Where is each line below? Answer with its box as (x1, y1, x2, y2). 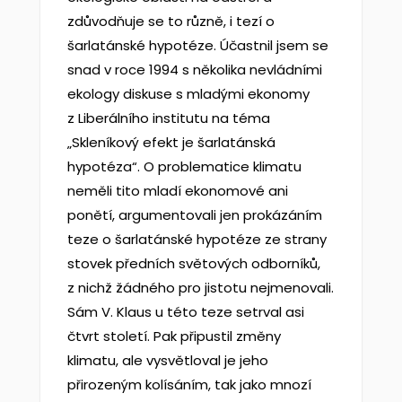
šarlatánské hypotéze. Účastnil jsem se (66, 36, 328, 55)
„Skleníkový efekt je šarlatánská (66, 133, 275, 152)
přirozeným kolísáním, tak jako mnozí (66, 375, 311, 394)
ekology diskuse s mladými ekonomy (66, 84, 310, 103)
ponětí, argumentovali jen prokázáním (66, 205, 322, 224)
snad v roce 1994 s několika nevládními (66, 60, 322, 79)
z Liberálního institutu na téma (66, 109, 270, 127)
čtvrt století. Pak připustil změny (66, 327, 281, 345)
